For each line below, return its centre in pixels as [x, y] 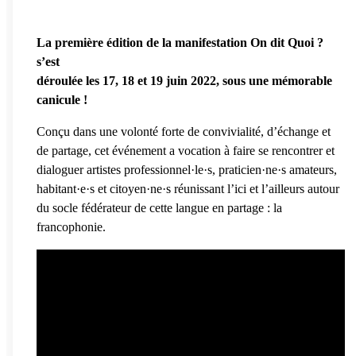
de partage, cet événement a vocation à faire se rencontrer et [186, 150]
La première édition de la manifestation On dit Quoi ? [180, 42]
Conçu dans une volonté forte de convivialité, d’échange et [184, 131]
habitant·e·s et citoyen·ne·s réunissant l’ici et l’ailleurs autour [188, 188]
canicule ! [64, 99]
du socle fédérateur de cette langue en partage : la [159, 207]
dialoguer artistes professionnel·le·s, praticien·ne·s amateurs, [187, 169]
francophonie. [71, 226]
